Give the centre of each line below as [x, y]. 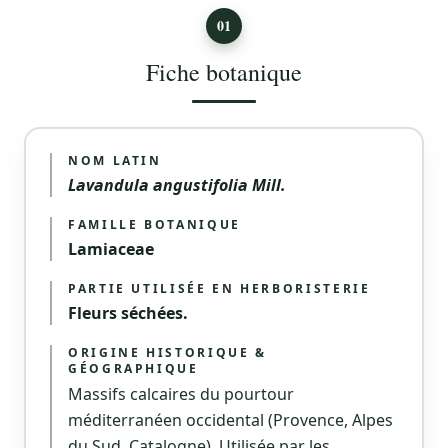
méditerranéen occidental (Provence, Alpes [230, 420]
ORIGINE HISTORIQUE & [167, 352]
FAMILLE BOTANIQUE [154, 224]
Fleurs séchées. [128, 313]
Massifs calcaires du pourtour [181, 394]
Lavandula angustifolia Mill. [177, 185]
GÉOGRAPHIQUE [133, 368]
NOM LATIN [115, 160]
